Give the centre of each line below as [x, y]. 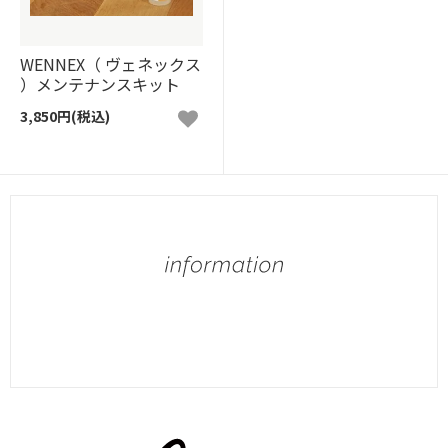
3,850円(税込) [65, 116]
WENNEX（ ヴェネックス [110, 64]
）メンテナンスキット [100, 84]
